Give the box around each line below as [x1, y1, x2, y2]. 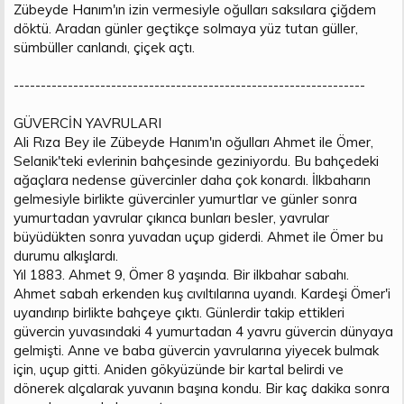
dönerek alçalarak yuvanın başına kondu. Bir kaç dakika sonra [14, 379, 390, 397]
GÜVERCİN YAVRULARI [14, 114, 161, 132]
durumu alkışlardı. [14, 246, 118, 264]
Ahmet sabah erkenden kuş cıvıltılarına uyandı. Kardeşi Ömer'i [14, 284, 390, 302]
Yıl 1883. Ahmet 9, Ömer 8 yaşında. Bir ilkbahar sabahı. [14, 265, 349, 283]
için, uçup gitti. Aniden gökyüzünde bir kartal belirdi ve [14, 360, 344, 378]
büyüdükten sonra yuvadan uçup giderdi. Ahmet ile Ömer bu [14, 227, 383, 245]
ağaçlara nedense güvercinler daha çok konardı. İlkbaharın [14, 170, 371, 188]
